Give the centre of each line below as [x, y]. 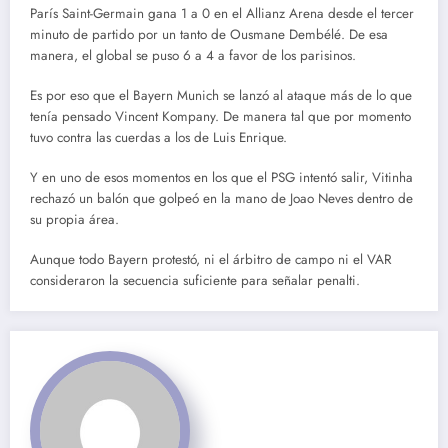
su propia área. [74, 220]
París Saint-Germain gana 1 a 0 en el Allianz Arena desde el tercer [222, 13]
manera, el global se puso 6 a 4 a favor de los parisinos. [193, 55]
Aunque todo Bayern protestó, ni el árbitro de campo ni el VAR [211, 260]
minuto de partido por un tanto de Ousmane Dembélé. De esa [209, 34]
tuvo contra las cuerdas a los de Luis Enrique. [158, 137]
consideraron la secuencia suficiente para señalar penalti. [195, 281]
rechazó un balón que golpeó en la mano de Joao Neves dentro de [221, 199]
